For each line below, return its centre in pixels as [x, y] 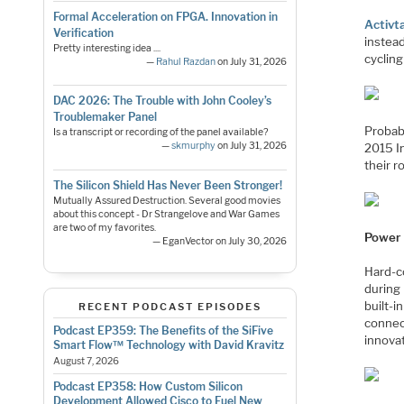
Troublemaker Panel [105, 117]
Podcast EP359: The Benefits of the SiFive [163, 331]
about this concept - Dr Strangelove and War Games [166, 214]
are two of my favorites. [104, 227]
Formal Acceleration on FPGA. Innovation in [165, 17]
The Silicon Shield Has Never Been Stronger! [167, 185]
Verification [83, 33]
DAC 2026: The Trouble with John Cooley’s [162, 101]
